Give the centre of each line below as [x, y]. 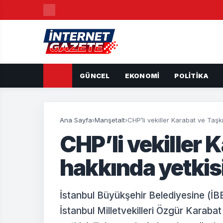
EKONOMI [142, 75]
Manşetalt [110, 120]
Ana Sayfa [76, 120]
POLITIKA [192, 75]
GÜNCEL [95, 75]
